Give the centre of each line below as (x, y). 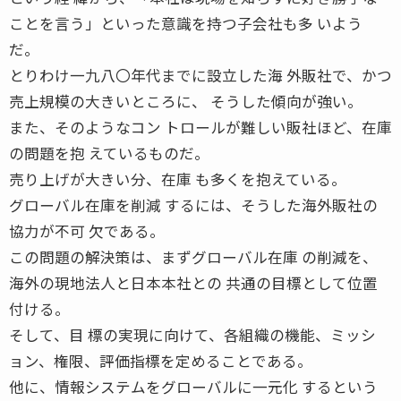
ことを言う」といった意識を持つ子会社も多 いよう (186, 23)
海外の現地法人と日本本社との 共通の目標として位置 (193, 282)
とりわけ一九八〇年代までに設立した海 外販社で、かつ (200, 75)
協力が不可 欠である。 (87, 230)
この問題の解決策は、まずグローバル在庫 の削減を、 (193, 256)
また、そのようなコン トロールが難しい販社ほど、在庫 (200, 127)
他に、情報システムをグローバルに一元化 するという (193, 386)
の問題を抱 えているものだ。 (109, 153)
